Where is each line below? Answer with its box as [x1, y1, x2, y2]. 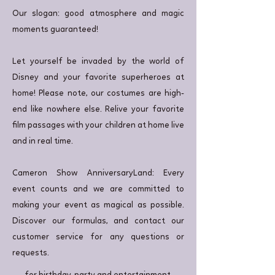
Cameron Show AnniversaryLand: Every [12, 169, 184, 178]
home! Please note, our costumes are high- [12, 89, 184, 98]
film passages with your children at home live [12, 121, 184, 130]
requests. [12, 249, 49, 258]
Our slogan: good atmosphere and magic [12, 9, 184, 18]
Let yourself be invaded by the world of [12, 57, 184, 66]
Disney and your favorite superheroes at [12, 73, 184, 82]
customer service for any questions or [12, 233, 184, 242]
